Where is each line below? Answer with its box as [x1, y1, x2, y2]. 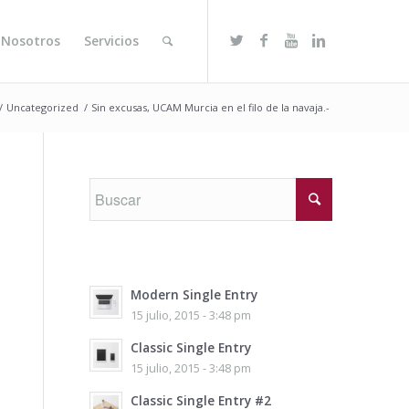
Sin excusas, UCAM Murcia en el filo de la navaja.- [91, 100, 330, 114]
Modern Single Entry [130, 286, 257, 303]
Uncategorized [6, 100, 79, 114]
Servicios [84, 32, 140, 49]
